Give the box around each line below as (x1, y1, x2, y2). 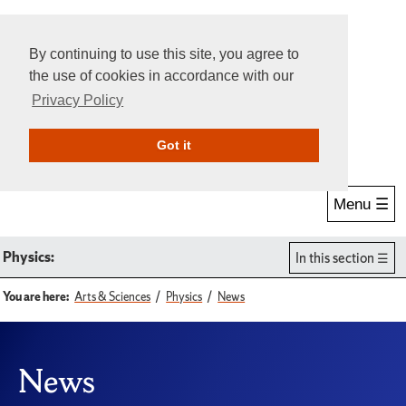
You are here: (3, 288, 70, 304)
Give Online (168, 129, 239, 149)
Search (56, 130, 99, 150)
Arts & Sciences (74, 288, 151, 304)
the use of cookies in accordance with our (29, 68, 294, 83)
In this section (295, 247, 374, 267)
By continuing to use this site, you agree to (29, 46, 299, 62)
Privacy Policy (32, 92, 124, 109)
